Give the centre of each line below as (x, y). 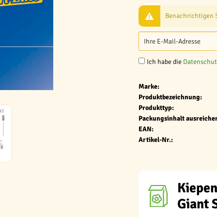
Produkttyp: (156, 108)
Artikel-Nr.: (156, 140)
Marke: (149, 86)
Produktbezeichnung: (170, 97)
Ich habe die (165, 62)
